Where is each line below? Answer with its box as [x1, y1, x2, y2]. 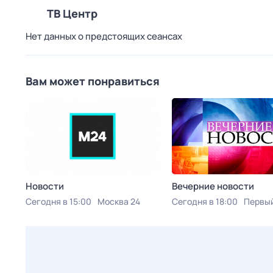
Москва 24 [97, 196, 140, 207]
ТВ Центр [47, 6, 97, 21]
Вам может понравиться [26, 74, 160, 88]
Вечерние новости [172, 180, 254, 193]
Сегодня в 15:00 [26, 196, 91, 207]
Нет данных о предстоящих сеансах [26, 30, 182, 43]
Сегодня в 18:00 [172, 196, 238, 207]
